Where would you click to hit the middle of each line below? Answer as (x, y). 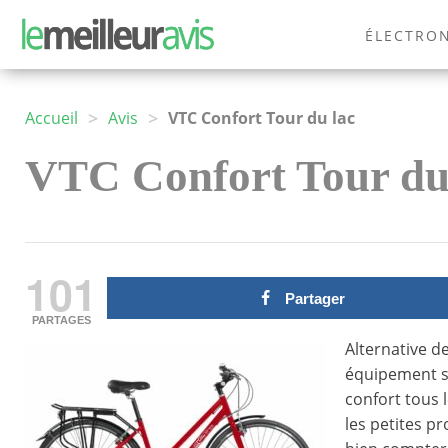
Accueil (51, 118)
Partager (314, 299)
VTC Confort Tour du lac (261, 118)
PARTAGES (61, 320)
